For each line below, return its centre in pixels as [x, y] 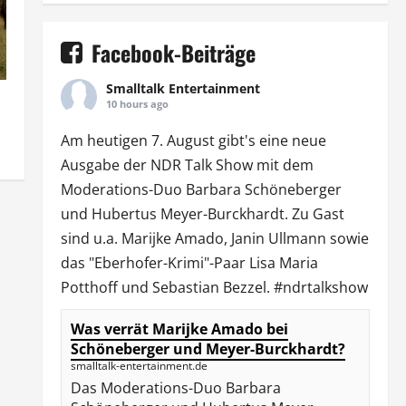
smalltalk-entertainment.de [139, 365]
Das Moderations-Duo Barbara [175, 387]
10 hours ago [137, 103]
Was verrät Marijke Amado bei [179, 329]
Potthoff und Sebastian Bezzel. [167, 287]
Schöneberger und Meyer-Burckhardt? [208, 348]
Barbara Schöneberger [263, 189]
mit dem [283, 164]
